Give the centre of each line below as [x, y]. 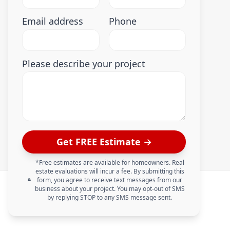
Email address [53, 21]
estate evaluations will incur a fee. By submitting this [110, 171]
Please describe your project [84, 63]
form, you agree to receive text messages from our [110, 180]
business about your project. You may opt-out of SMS [110, 188]
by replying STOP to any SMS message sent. [110, 197]
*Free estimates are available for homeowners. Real [110, 162]
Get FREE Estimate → [104, 141]
